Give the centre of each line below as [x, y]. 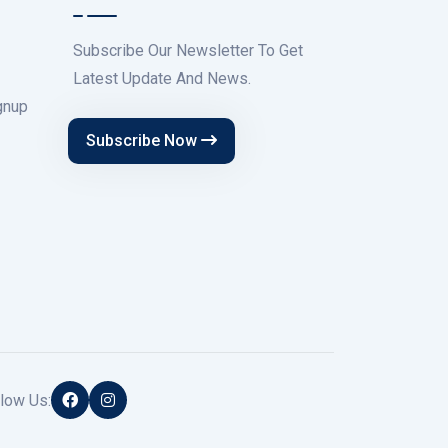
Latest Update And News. [162, 79]
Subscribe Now [143, 141]
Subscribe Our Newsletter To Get [188, 51]
